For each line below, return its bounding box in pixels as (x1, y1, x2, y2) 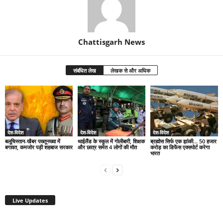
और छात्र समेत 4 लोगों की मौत (77, 143, 137, 151)
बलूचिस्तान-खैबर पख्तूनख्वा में (5, 137, 60, 145)
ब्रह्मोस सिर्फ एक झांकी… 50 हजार (150, 137, 217, 145)
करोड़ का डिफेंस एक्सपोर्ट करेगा (150, 143, 210, 151)
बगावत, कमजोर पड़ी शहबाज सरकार (5, 143, 73, 151)
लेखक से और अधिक (110, 67, 150, 75)
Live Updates (12, 196, 48, 204)
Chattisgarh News (78, 37, 145, 47)
